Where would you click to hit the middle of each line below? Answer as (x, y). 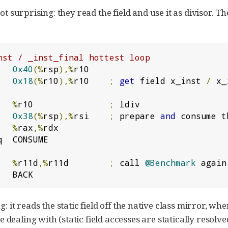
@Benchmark (170, 162)
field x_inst (170, 80)
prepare (137, 116)
